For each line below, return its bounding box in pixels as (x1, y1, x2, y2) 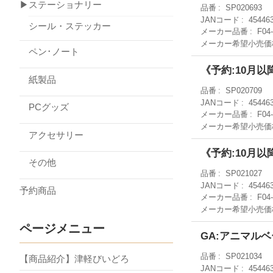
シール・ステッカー (29, 20, 111, 31)
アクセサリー (19, 129, 83, 140)
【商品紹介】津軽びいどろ (19, 253, 129, 264)
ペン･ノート (19, 46, 79, 57)
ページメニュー (19, 222, 105, 235)
